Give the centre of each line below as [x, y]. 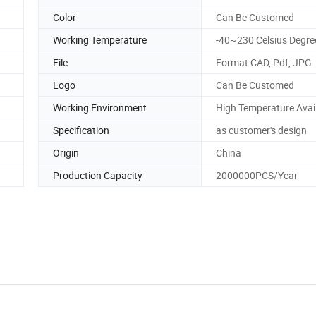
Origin [66, 152]
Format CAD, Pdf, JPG [264, 62]
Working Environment [100, 107]
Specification [81, 130]
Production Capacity [98, 175]
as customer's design [261, 130]
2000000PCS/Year [257, 175]
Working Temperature [100, 39]
